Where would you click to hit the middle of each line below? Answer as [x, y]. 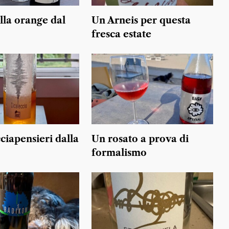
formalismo [119, 153]
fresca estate [122, 35]
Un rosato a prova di [140, 139]
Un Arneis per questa [141, 21]
